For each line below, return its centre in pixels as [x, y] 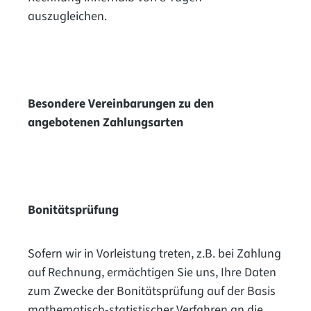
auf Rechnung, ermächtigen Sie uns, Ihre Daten [152, 272]
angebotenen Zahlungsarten [106, 122]
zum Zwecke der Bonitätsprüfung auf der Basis [152, 291]
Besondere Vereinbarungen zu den [121, 103]
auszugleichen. [67, 16]
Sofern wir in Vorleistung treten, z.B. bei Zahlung [154, 253]
